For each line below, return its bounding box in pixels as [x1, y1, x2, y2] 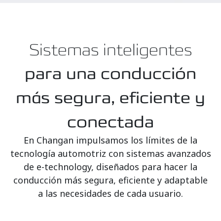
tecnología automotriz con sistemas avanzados [10, 147, 211, 159]
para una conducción [25, 64, 196, 83]
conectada [67, 112, 154, 131]
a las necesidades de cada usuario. [38, 187, 183, 199]
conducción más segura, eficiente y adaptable [13, 174, 208, 186]
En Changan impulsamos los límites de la [24, 134, 197, 146]
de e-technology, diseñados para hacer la [24, 161, 197, 173]
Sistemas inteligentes [29, 40, 192, 58]
